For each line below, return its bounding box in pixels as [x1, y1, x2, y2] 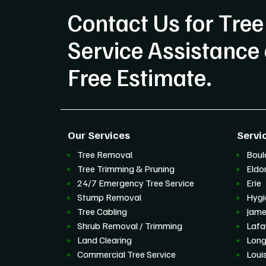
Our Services [68, 128, 130, 141]
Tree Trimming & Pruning [77, 163, 175, 175]
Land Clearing [77, 234, 132, 246]
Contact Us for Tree [68, 7, 264, 37]
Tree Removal [77, 148, 132, 160]
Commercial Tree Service [77, 248, 176, 260]
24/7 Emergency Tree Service [77, 177, 194, 189]
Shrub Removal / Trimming [77, 220, 182, 232]
